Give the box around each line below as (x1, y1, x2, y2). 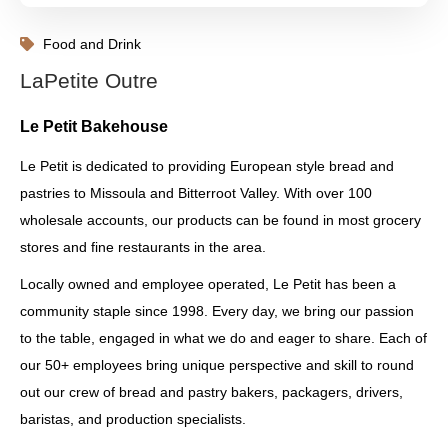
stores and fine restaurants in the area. (20, 239, 266, 255)
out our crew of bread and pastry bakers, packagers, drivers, (20, 384, 403, 400)
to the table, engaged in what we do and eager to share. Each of (20, 330, 427, 346)
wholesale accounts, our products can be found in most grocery (20, 212, 421, 228)
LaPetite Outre (20, 69, 158, 92)
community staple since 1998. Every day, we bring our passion (20, 303, 414, 319)
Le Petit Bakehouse (20, 118, 168, 135)
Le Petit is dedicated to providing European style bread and (20, 158, 394, 174)
